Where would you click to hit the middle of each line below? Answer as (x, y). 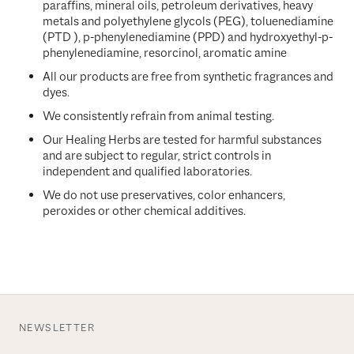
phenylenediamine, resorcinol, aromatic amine (165, 53)
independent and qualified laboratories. (147, 171)
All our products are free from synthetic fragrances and (188, 76)
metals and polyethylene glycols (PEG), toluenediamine (188, 21)
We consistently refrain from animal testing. (158, 116)
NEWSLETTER (57, 327)
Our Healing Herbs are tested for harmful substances (182, 139)
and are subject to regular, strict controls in (157, 155)
